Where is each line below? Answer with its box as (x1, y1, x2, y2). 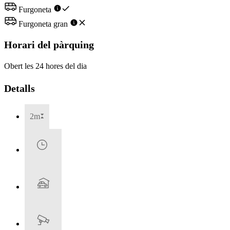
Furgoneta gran (16, 20, 70, 29)
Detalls (4, 83, 35, 94)
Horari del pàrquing (4, 39, 94, 50)
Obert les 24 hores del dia (4, 62, 87, 71)
